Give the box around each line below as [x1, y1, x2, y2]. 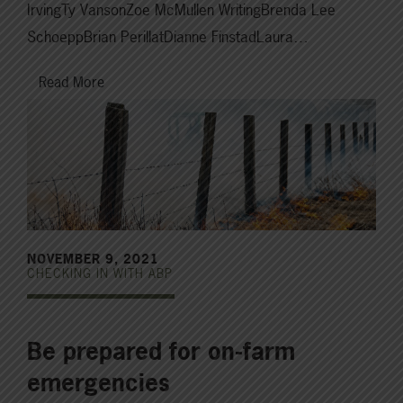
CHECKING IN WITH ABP [27, 264, 173, 282]
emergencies [27, 366, 170, 399]
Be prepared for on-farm [27, 335, 295, 367]
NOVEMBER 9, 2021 [27, 249, 159, 267]
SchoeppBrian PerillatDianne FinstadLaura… [27, 26, 309, 48]
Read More [39, 72, 104, 93]
